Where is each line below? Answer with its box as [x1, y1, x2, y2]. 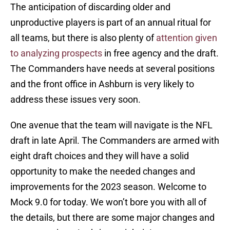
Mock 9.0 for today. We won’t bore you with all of [10, 197, 206, 208]
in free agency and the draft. [102, 48, 219, 59]
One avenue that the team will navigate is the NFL [10, 120, 213, 131]
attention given [156, 32, 217, 44]
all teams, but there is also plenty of [10, 32, 156, 44]
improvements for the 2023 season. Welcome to [10, 181, 206, 193]
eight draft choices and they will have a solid [10, 150, 189, 162]
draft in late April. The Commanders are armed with [10, 135, 219, 146]
